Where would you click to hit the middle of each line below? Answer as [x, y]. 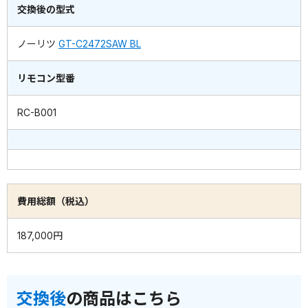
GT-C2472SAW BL [100, 44]
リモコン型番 [46, 78]
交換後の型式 [46, 10]
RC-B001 [37, 113]
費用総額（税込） [56, 201]
